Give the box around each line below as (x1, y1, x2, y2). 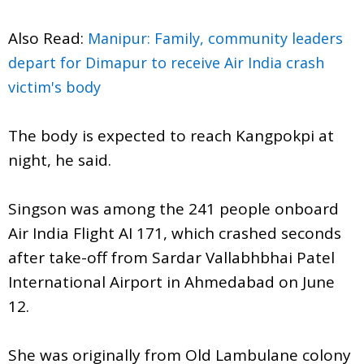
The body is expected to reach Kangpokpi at (8, 124, 334, 146)
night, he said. (8, 149, 111, 171)
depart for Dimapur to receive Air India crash (8, 52, 324, 72)
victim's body (8, 76, 101, 97)
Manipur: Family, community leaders (88, 28, 343, 48)
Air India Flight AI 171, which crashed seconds (8, 222, 341, 244)
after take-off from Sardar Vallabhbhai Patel (8, 246, 335, 268)
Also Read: (8, 27, 88, 49)
